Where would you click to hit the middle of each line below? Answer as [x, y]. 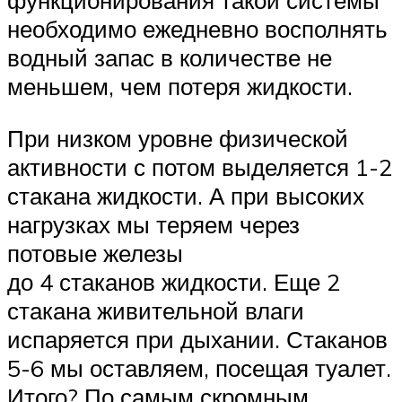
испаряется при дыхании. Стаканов [197, 339]
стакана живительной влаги [156, 310]
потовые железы [95, 253]
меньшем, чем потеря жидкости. [180, 87]
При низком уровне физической [178, 138]
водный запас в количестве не [170, 58]
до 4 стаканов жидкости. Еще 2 [174, 282]
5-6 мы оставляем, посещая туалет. [199, 368]
